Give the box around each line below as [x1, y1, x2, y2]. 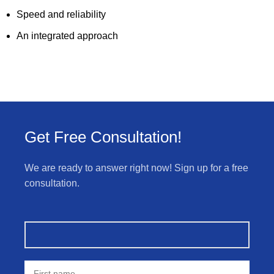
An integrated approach [17, 31, 118, 41]
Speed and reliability [17, 9, 106, 20]
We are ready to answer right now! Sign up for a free [24, 163, 248, 173]
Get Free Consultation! [24, 128, 182, 146]
